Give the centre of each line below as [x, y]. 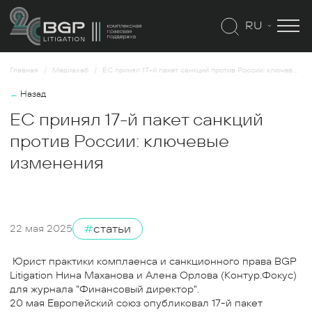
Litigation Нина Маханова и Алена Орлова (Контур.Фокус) [153, 275]
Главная [24, 70]
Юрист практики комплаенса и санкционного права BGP [153, 261]
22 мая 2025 [41, 228]
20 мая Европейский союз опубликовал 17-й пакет [136, 303]
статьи [112, 229]
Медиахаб [70, 70]
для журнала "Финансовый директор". [104, 289]
